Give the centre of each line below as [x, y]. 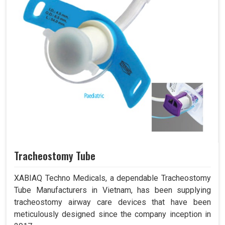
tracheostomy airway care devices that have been [113, 202]
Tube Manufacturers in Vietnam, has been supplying [113, 190]
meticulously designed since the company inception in [113, 214]
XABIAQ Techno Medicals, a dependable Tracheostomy [113, 178]
